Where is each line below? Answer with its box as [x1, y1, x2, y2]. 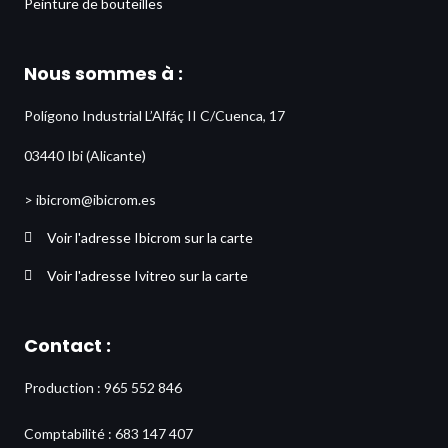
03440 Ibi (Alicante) [24, 147, 146, 165]
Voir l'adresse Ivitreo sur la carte [46, 267, 248, 285]
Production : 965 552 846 [24, 379, 182, 397]
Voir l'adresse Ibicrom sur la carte [46, 229, 253, 247]
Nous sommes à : [24, 61, 183, 87]
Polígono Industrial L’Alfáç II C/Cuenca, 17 [24, 107, 285, 125]
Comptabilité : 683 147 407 [24, 425, 193, 443]
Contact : [24, 333, 111, 359]
